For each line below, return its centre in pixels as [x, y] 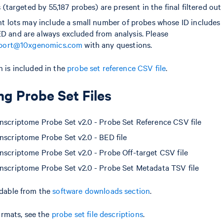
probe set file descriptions [97, 214]
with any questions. [117, 44]
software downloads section [101, 190]
